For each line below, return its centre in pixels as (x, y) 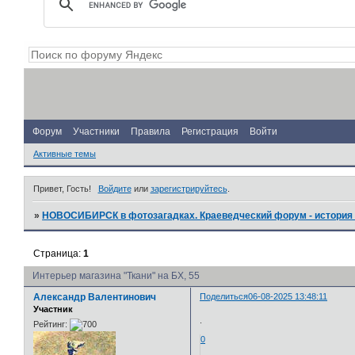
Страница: (59, 254)
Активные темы (65, 154)
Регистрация (210, 131)
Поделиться (224, 297)
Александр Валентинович (95, 298)
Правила (151, 131)
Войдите (115, 188)
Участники (96, 131)
